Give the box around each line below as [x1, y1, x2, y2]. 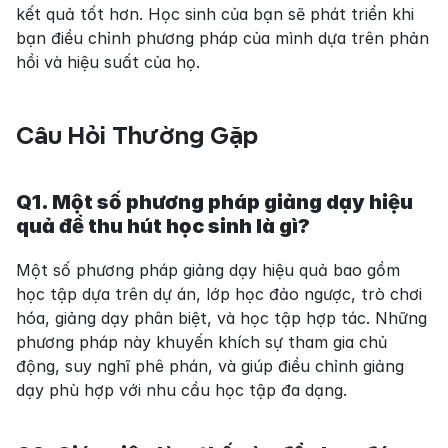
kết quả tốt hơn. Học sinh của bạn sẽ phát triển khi [16, 4, 414, 25]
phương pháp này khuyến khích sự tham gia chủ [16, 332, 387, 353]
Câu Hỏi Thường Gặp [16, 123, 258, 149]
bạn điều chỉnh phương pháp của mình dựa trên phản [16, 28, 429, 49]
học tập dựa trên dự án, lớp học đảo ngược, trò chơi [16, 284, 422, 305]
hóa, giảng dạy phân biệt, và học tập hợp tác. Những [16, 308, 427, 329]
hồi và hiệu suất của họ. [16, 52, 200, 73]
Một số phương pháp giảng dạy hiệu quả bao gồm [16, 260, 400, 281]
